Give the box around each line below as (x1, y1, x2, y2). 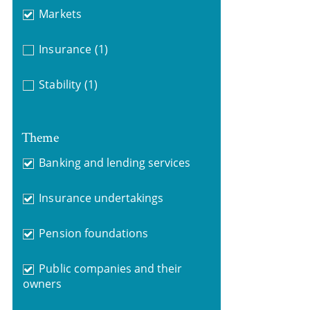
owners (22, 275, 62, 291)
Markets (39, 6, 82, 21)
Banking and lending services (39, 154, 191, 170)
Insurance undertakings (39, 190, 164, 206)
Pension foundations (39, 225, 149, 241)
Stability (39, 77, 81, 92)
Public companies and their (39, 260, 183, 276)
